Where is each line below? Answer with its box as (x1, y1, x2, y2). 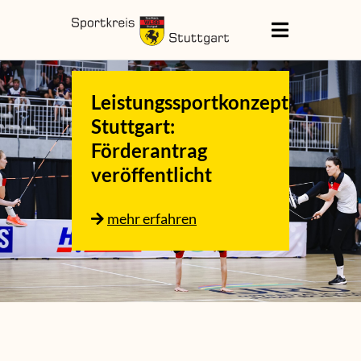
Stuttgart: (91, 114, 175, 138)
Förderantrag (91, 138, 207, 162)
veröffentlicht (91, 162, 212, 186)
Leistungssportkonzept (91, 89, 288, 114)
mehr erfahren (107, 209, 197, 227)
